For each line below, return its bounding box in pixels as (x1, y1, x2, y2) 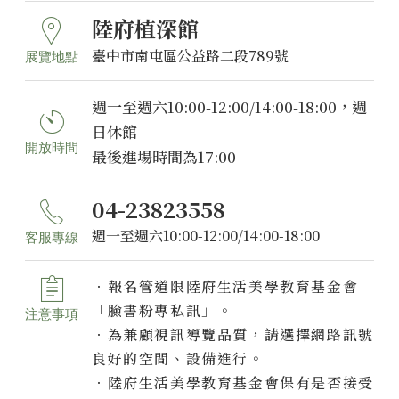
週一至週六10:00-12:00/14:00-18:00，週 (92, 94, 367, 118)
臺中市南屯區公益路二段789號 (92, 45, 289, 66)
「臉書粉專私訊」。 (92, 300, 233, 322)
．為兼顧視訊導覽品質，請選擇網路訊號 (92, 324, 374, 346)
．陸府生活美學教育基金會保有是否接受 (92, 372, 374, 394)
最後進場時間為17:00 (92, 144, 236, 167)
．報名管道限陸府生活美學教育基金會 (92, 276, 359, 297)
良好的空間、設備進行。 (92, 348, 265, 370)
